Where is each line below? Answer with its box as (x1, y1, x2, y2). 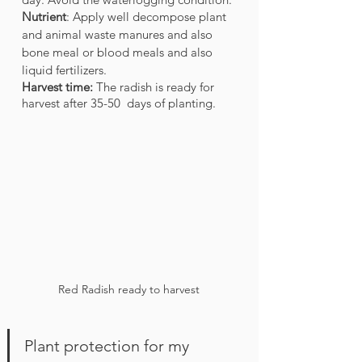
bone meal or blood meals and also (22, 44, 216, 61)
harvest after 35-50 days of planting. (22, 95, 219, 112)
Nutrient (22, 9, 66, 25)
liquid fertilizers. (22, 62, 110, 78)
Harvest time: (22, 79, 93, 95)
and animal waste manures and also (22, 27, 216, 43)
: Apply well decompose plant (66, 9, 229, 25)
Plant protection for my (24, 336, 193, 356)
